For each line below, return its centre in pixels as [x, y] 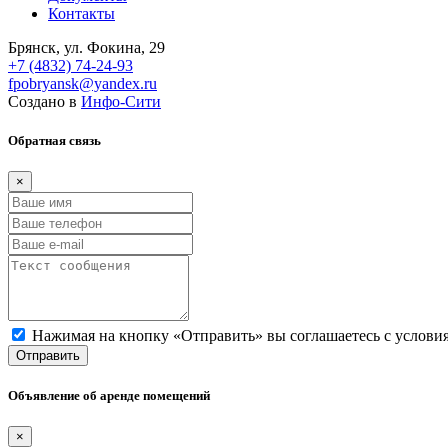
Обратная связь [54, 140]
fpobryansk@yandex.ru [82, 83]
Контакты [81, 13]
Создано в [44, 101]
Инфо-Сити [121, 101]
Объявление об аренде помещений [109, 396]
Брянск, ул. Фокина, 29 [86, 47]
